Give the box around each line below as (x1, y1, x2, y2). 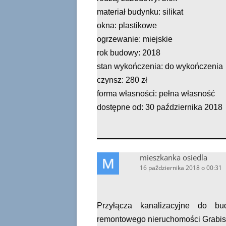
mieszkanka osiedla (140, 152, 207, 162)
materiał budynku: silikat (97, 8, 183, 16)
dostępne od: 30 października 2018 (97, 103, 222, 111)
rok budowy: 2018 (97, 48, 160, 57)
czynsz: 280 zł (97, 76, 147, 84)
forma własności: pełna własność (97, 89, 215, 98)
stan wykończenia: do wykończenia (97, 62, 223, 71)
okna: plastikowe (97, 21, 157, 30)
